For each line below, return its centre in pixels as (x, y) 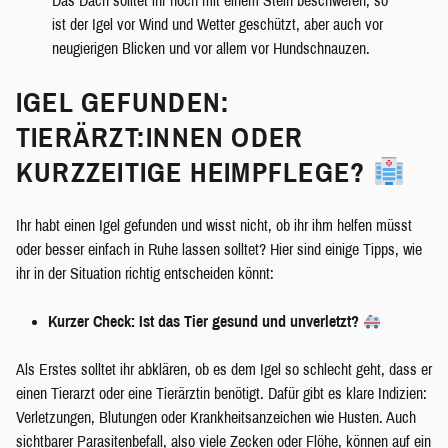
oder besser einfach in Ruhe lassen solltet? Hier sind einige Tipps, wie (219, 250)
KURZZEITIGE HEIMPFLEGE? (191, 173)
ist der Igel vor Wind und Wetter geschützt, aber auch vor (217, 25)
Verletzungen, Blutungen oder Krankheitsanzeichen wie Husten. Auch (216, 418)
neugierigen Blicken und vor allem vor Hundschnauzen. (210, 49)
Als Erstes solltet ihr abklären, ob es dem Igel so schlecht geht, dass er (224, 370)
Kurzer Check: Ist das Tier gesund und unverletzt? (203, 322)
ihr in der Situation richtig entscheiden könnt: (145, 274)
